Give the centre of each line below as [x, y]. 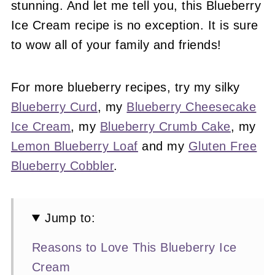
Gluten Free [223, 146]
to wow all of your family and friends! [116, 45]
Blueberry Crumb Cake [165, 126]
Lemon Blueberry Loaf [74, 146]
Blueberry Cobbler [62, 166]
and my [163, 146]
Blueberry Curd [54, 107]
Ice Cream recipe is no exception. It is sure [134, 25]
